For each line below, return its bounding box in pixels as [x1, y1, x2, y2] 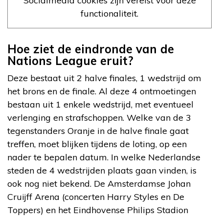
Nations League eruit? [7, 53, 133, 68]
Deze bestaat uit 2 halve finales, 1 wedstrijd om [7, 72, 201, 84]
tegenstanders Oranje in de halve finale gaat [7, 125, 189, 136]
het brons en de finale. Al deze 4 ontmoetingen [7, 85, 196, 97]
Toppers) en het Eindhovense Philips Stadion [7, 204, 188, 216]
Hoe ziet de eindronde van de [7, 41, 174, 56]
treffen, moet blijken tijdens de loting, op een [7, 138, 187, 150]
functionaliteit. [81, 7, 138, 19]
